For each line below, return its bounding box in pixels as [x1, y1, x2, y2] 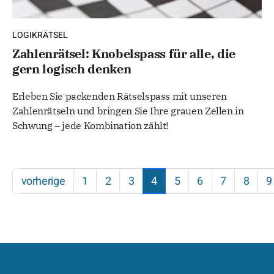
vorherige [21, 172, 65, 190]
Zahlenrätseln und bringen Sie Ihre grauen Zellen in [12, 104, 244, 117]
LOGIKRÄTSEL [12, 28, 68, 42]
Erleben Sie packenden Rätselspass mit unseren [12, 89, 227, 102]
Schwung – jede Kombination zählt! [12, 119, 169, 131]
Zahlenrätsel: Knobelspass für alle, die [12, 45, 235, 62]
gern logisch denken [12, 60, 131, 77]
